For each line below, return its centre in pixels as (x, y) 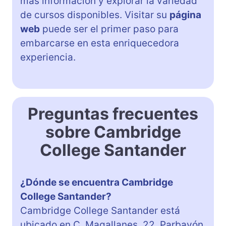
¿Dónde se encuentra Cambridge (97, 182)
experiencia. (48, 57)
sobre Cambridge (113, 132)
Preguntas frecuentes (113, 114)
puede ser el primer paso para (109, 29)
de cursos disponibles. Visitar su (95, 15)
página (185, 15)
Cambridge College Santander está (100, 210)
